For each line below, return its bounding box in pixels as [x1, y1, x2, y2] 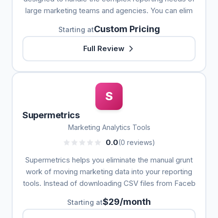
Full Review [83, 44, 125, 53]
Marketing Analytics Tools [68, 123, 150, 131]
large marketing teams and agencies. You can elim [25, 6, 193, 15]
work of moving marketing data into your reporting [26, 167, 192, 176]
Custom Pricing [93, 24, 160, 34]
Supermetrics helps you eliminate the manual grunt [25, 155, 193, 164]
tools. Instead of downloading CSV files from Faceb [22, 179, 196, 188]
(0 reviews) [118, 138, 155, 146]
